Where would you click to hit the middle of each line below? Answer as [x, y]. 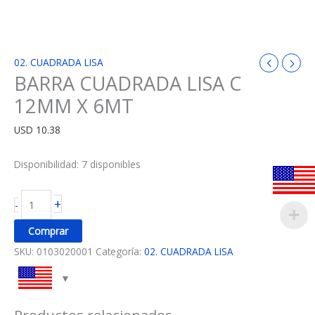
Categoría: [120, 251]
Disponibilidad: [46, 165]
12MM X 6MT [74, 105]
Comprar [48, 231]
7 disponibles [111, 165]
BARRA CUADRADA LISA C [128, 83]
